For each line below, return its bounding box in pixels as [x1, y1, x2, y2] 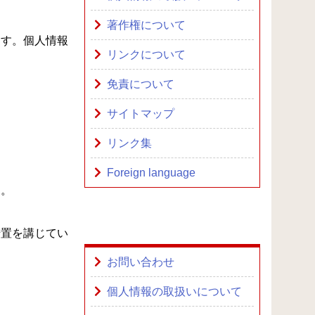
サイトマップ [106, 108, 174, 120]
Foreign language [106, 167, 195, 179]
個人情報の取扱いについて [106, 285, 242, 297]
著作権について [106, 19, 186, 31]
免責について [106, 78, 174, 90]
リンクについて [106, 49, 186, 60]
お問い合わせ [106, 256, 174, 268]
